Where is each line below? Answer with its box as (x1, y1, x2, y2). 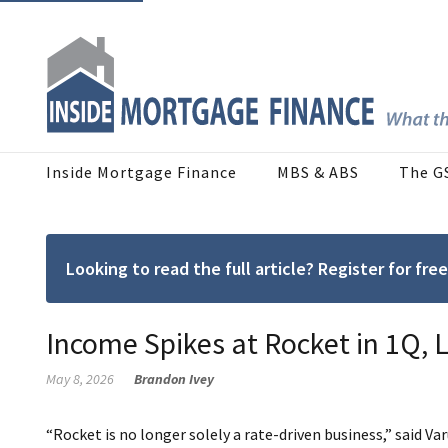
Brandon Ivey (134, 370, 214, 389)
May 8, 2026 (46, 370, 114, 389)
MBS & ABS (277, 162, 359, 183)
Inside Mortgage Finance (46, 162, 237, 183)
